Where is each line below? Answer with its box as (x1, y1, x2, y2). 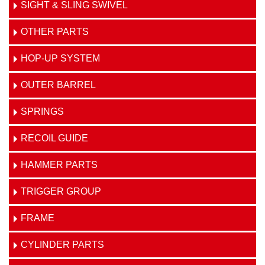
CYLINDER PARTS (21, 240, 104, 250)
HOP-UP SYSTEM (21, 53, 100, 63)
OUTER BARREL (21, 80, 96, 90)
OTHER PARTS (21, 27, 89, 37)
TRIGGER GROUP (21, 186, 101, 196)
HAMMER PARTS (21, 160, 98, 170)
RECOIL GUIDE (21, 133, 88, 143)
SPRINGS (21, 106, 64, 117)
